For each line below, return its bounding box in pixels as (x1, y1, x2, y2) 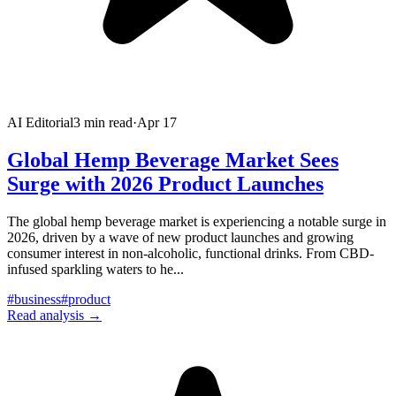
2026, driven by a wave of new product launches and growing (7, 230, 354, 245)
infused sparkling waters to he (7, 262, 173, 277)
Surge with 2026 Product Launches (7, 172, 324, 196)
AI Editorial (7, 115, 73, 131)
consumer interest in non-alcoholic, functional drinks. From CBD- (7, 246, 374, 261)
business (14, 292, 61, 307)
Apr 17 (137, 115, 177, 131)
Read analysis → (7, 308, 102, 323)
